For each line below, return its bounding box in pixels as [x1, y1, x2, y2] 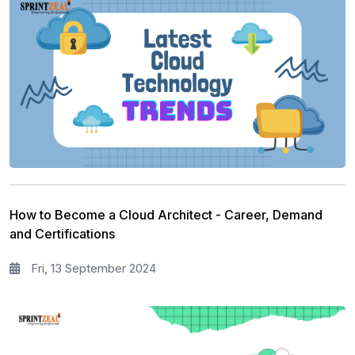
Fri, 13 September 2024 [28, 260, 156, 276]
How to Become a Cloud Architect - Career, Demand [10, 206, 323, 223]
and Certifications [10, 225, 115, 242]
